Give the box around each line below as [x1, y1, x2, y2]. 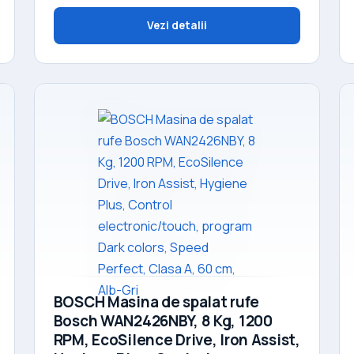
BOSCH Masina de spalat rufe [53, 291, 260, 312]
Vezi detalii [146, 17, 208, 32]
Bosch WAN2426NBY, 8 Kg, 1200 [53, 310, 273, 331]
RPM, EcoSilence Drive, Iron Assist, [53, 329, 300, 350]
